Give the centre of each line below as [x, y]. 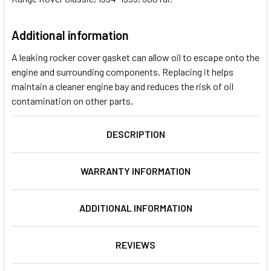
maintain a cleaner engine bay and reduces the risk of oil [122, 86]
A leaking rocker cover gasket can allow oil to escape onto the [135, 57]
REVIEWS [135, 244]
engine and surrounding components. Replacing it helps [122, 71]
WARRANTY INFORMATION [135, 171]
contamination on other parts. [72, 100]
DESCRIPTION [135, 134]
